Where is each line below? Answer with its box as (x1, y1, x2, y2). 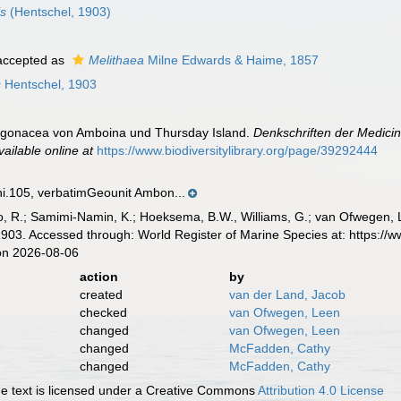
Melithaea (89, 53, 145, 67)
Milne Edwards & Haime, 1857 (144, 53, 320, 67)
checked (79, 305, 127, 320)
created (79, 287, 123, 302)
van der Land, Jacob (228, 287, 346, 302)
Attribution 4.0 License (258, 383, 385, 397)
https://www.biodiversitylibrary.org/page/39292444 (97, 143, 379, 158)
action (79, 269, 118, 284)
